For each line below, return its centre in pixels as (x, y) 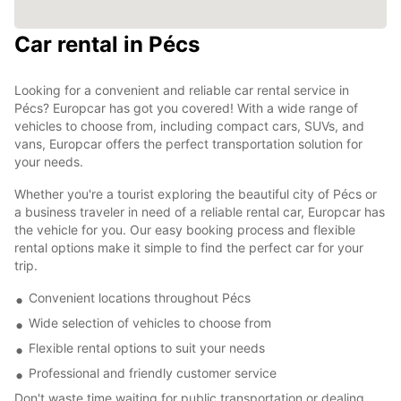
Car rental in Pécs (107, 44)
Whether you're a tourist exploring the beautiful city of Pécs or (196, 193)
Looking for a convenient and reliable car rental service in (182, 90)
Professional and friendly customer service (153, 372)
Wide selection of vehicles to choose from (150, 322)
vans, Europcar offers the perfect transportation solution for (188, 143)
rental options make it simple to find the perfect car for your (189, 247)
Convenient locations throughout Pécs (140, 297)
